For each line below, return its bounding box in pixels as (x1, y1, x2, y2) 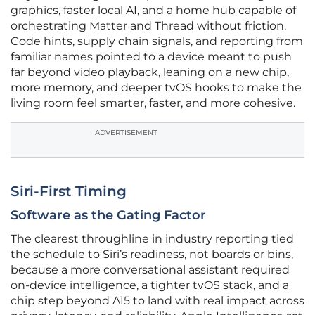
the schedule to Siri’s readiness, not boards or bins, (11, 247, 293, 262)
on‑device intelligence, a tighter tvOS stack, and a (11, 278, 289, 292)
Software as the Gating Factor (11, 207, 206, 224)
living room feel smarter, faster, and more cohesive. (11, 96, 295, 110)
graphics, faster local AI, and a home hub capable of (11, 4, 296, 18)
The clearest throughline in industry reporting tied (11, 232, 294, 246)
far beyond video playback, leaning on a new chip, (11, 65, 289, 79)
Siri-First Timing (11, 183, 127, 200)
